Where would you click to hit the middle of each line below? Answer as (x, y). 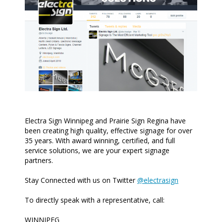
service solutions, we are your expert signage (97, 151)
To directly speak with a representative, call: (95, 200)
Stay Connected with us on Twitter (81, 180)
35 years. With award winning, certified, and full (100, 141)
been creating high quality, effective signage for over (109, 131)
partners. (39, 161)
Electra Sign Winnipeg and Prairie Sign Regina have (105, 121)
